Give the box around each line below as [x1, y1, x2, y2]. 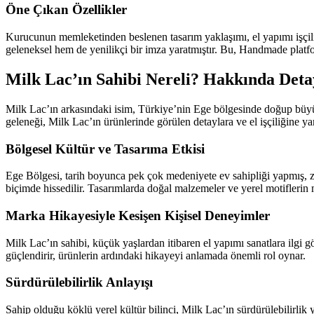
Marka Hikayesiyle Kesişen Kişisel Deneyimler [6, 208, 270, 223]
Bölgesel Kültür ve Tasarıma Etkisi [6, 141, 205, 156]
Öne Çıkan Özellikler [6, 2, 127, 18]
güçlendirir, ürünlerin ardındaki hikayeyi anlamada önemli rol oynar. [6, 249, 306, 261]
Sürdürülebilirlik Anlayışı [6, 275, 153, 290]
